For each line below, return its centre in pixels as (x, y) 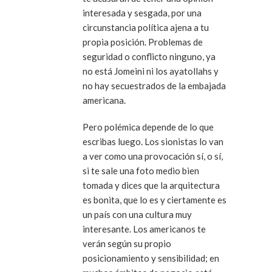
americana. (104, 100)
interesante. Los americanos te (144, 229)
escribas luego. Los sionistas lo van (153, 142)
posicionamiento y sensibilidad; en (151, 258)
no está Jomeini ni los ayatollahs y (151, 71)
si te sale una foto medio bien (141, 171)
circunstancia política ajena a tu (146, 28)
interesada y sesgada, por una (142, 13)
